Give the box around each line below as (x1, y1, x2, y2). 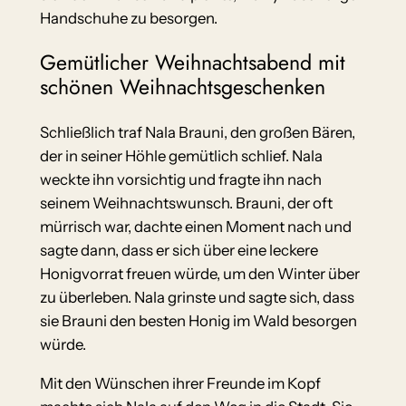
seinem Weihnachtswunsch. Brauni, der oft (39, 194, 333, 213)
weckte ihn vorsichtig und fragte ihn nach (39, 170, 322, 189)
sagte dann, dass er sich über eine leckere (39, 241, 318, 260)
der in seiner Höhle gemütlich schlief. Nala (39, 147, 323, 166)
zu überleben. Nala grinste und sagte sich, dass (39, 288, 354, 307)
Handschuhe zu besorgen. (39, 8, 217, 27)
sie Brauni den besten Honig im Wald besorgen (39, 312, 357, 331)
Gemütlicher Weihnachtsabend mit (39, 47, 345, 79)
